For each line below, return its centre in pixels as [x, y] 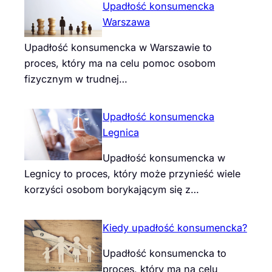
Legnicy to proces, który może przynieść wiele [132, 174]
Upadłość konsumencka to [164, 253]
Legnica [121, 133]
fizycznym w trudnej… [76, 79]
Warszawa [126, 22]
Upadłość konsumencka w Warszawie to [118, 47]
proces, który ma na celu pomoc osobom [120, 63]
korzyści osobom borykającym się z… [112, 190]
